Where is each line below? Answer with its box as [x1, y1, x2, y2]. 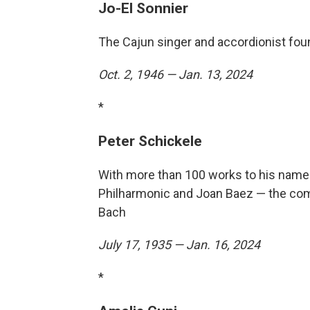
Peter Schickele [98, 132, 202, 149]
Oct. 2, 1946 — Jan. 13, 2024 [98, 67, 253, 82]
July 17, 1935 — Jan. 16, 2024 [98, 237, 260, 252]
